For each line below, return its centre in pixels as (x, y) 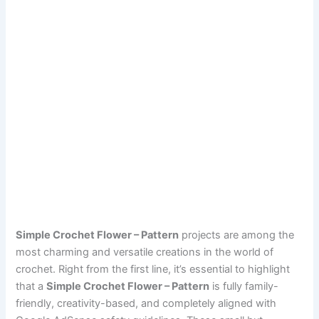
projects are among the (237, 235)
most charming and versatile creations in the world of (145, 252)
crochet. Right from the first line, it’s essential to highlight (153, 269)
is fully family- (244, 286)
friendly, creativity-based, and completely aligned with (146, 303)
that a (31, 286)
